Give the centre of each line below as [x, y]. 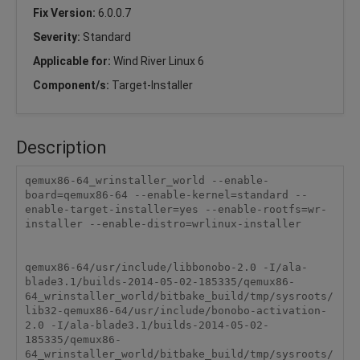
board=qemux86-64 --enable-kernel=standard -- [166, 195]
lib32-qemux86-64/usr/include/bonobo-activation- [176, 311]
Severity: [58, 37]
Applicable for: [73, 61]
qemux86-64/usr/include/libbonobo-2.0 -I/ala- [166, 268]
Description [61, 147]
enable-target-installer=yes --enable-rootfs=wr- [176, 210]
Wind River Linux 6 [159, 61]
